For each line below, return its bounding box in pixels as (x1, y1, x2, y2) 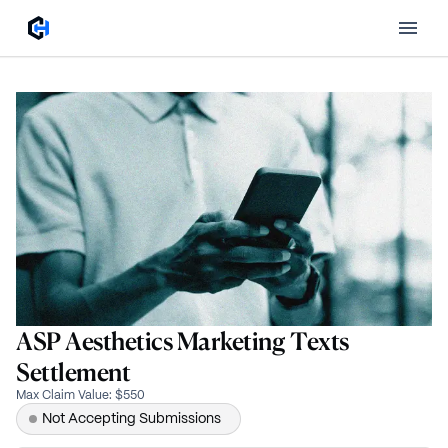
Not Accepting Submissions (42, 412, 221, 426)
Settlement (16, 357, 131, 387)
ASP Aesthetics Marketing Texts (16, 326, 349, 356)
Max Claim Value (16, 390, 109, 401)
